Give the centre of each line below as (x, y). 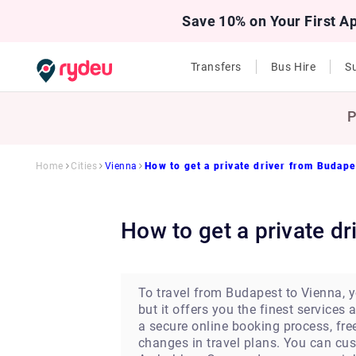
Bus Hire (293, 67)
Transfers (216, 67)
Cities (84, 166)
